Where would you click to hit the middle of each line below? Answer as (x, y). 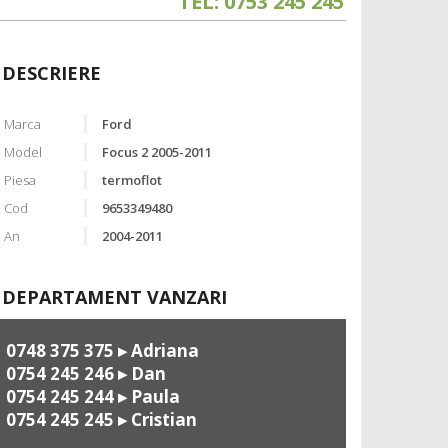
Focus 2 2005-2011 (156, 152)
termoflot (131, 180)
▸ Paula (147, 397)
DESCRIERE (51, 73)
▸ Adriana (156, 351)
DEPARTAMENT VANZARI (114, 297)
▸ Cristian (155, 420)
